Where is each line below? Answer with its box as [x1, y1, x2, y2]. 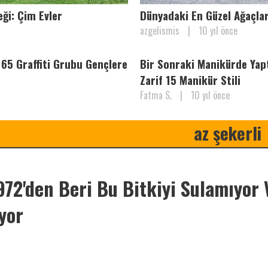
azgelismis [140, 23, 179, 38]
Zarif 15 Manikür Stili [140, 72, 240, 89]
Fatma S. [140, 88, 172, 103]
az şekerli [193, 120, 261, 146]
